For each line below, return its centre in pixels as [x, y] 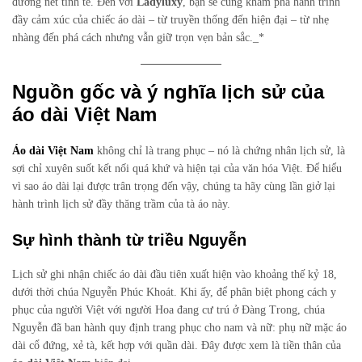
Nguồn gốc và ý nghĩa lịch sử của [168, 91]
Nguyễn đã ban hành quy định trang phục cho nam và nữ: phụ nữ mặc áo [179, 327]
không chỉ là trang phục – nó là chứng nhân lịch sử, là [219, 150]
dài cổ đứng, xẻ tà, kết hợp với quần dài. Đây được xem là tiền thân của [177, 345]
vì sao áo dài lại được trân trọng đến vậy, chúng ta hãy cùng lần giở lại [174, 186]
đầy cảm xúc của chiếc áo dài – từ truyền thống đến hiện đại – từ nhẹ [170, 20]
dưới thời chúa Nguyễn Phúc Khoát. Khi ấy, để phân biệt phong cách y [174, 292]
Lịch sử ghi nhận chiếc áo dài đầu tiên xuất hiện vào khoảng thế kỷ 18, [175, 274]
